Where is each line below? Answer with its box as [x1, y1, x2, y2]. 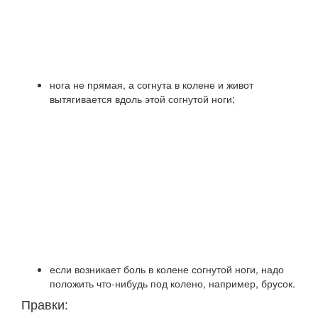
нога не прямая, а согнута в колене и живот [50, 77, 253, 92]
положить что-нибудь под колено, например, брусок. [50, 276, 295, 290]
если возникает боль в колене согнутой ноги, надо [50, 262, 284, 276]
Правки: [21, 295, 68, 313]
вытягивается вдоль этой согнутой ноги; [50, 92, 235, 106]
